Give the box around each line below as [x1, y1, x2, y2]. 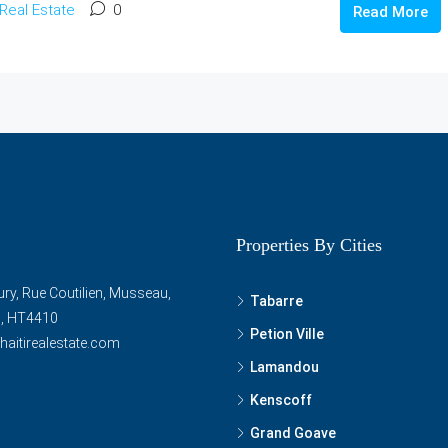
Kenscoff [250, 391, 312, 408]
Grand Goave [250, 424, 336, 441]
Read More [352, 2, 428, 21]
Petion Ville [250, 325, 324, 342]
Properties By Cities [236, 234, 382, 255]
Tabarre [250, 292, 303, 309]
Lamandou [250, 358, 319, 375]
